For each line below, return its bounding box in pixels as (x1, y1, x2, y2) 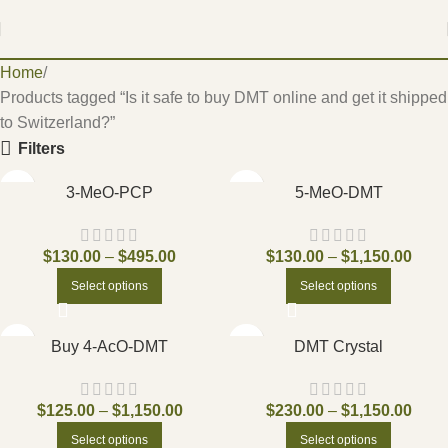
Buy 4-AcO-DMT (51, 338, 168, 355)
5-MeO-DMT (294, 184, 383, 201)
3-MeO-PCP (66, 184, 153, 201)
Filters (17, 139, 65, 157)
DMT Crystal (294, 338, 383, 355)
